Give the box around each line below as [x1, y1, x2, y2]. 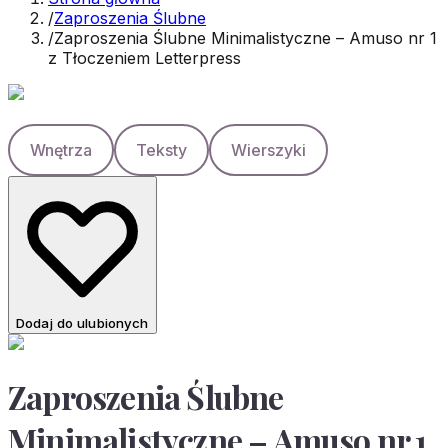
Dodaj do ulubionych [16, 314, 149, 331]
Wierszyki [231, 140, 306, 160]
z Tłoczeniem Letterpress [48, 48, 241, 68]
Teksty [136, 140, 187, 160]
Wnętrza [30, 140, 92, 160]
